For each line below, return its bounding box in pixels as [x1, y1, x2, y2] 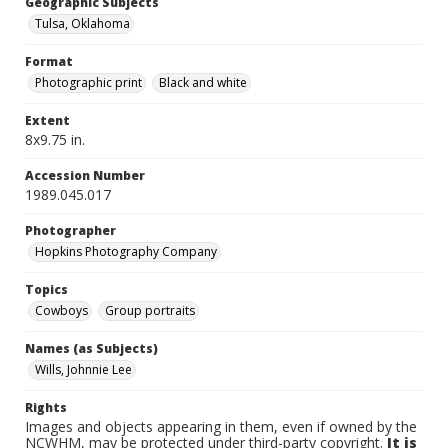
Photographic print [35, 74, 142, 91]
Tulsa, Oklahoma [35, 15, 130, 32]
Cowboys [35, 302, 88, 319]
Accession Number [25, 167, 145, 184]
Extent [25, 112, 70, 129]
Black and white [159, 74, 247, 91]
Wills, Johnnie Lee [35, 361, 132, 378]
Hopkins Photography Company [35, 243, 217, 260]
